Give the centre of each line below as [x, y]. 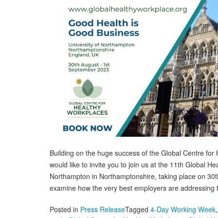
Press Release [103, 209]
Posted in [65, 209]
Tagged [138, 209]
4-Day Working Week [183, 209]
